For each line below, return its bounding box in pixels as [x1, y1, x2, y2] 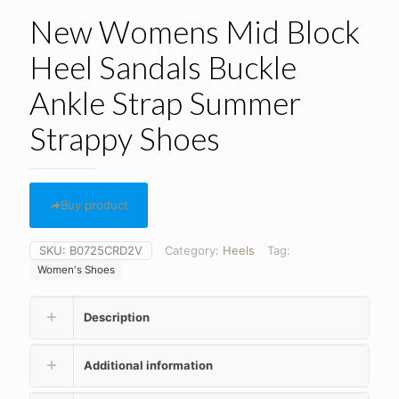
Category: [165, 243, 223, 258]
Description [84, 310, 150, 325]
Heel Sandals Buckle [29, 48, 297, 86]
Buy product [61, 198, 128, 213]
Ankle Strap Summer [29, 84, 301, 122]
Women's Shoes [37, 264, 115, 277]
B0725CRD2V [69, 243, 142, 258]
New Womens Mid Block [29, 12, 360, 51]
